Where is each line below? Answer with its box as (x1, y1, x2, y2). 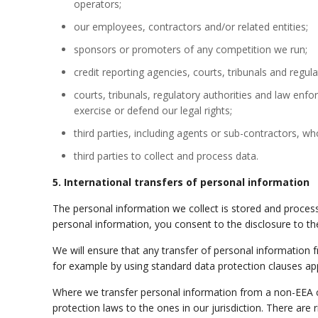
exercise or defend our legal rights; (74, 104, 233, 117)
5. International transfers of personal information (53, 175, 310, 189)
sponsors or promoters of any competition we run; (74, 43, 308, 56)
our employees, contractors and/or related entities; (74, 20, 309, 33)
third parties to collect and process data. (74, 149, 259, 163)
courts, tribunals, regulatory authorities (74, 88, 256, 102)
